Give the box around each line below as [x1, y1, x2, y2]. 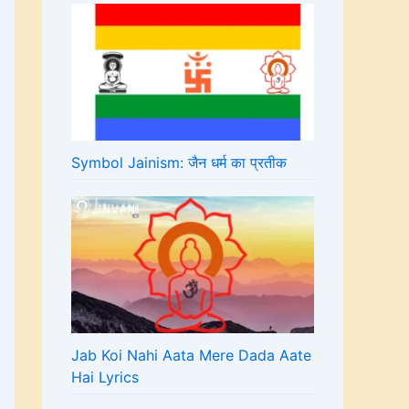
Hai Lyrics [71, 367, 139, 386]
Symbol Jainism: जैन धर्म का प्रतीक [71, 153, 287, 173]
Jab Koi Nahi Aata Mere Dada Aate [71, 345, 311, 364]
